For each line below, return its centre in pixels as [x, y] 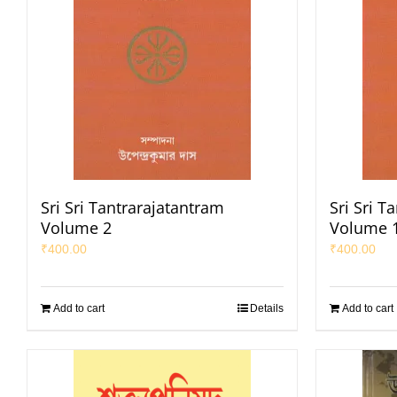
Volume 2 [76, 228]
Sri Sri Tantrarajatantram [132, 207]
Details [267, 308]
